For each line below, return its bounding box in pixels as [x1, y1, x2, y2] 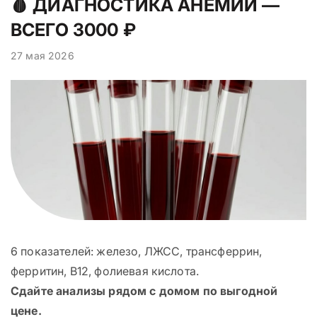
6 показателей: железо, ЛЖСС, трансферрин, [11, 244, 263, 259]
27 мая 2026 [11, 50, 74, 62]
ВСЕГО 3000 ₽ [11, 19, 136, 41]
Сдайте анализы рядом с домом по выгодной [11, 284, 278, 299]
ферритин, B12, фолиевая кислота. [11, 264, 200, 279]
